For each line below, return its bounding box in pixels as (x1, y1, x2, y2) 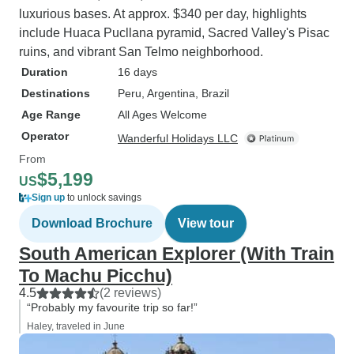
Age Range (21, 108, 81, 121)
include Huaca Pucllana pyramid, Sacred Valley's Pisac (19, 26, 330, 40)
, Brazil (195, 87, 229, 100)
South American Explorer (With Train (19, 243, 334, 264)
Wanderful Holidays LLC (118, 132, 238, 145)
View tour (178, 217, 234, 230)
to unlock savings (65, 192, 141, 203)
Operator (21, 130, 69, 142)
